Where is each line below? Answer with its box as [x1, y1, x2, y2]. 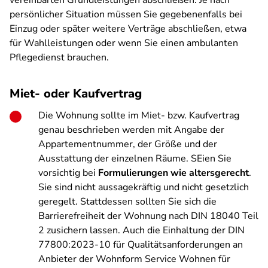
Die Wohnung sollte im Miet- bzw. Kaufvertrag [38, 109, 239, 122]
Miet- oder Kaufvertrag [10, 86, 142, 102]
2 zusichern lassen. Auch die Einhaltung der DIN [38, 224, 245, 237]
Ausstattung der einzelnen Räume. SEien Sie [38, 152, 232, 165]
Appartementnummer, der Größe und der [38, 138, 217, 151]
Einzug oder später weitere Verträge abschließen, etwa [10, 22, 246, 35]
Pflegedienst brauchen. [10, 51, 109, 64]
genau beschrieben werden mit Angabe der [38, 123, 224, 136]
